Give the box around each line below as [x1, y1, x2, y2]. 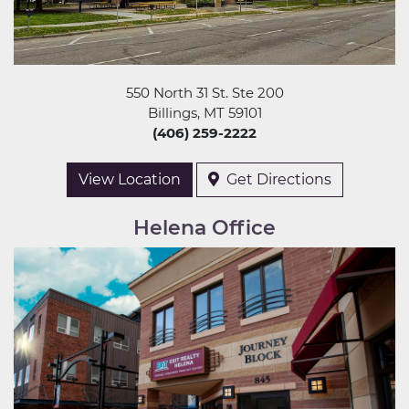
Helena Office [133, 215, 276, 240]
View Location [78, 171, 181, 188]
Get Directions [218, 171, 331, 188]
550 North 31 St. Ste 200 [125, 84, 284, 101]
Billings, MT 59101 [147, 104, 262, 121]
